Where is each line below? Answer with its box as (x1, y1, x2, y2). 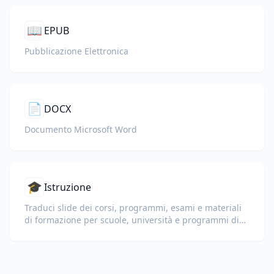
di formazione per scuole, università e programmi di (24, 214, 239, 226)
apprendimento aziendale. (24, 226, 133, 238)
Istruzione (44, 180, 91, 194)
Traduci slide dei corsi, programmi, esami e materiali (24, 202, 242, 213)
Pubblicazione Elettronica (24, 45, 128, 57)
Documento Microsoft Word (24, 124, 137, 135)
